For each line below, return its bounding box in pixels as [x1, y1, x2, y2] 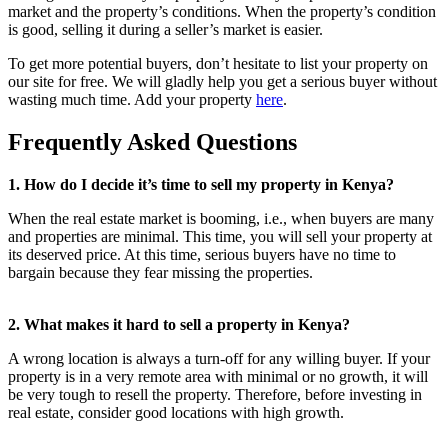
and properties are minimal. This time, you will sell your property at [8, 227, 432, 245]
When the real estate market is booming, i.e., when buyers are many [8, 209, 434, 227]
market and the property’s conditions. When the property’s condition [8, 2, 436, 20]
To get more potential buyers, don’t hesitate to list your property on [8, 54, 428, 72]
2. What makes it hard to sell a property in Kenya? [8, 315, 350, 333]
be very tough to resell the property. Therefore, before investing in [8, 385, 422, 403]
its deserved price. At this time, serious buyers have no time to [8, 245, 396, 263]
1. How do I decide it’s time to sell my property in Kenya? [8, 175, 394, 193]
